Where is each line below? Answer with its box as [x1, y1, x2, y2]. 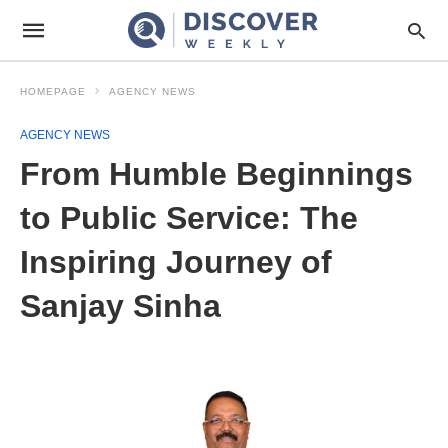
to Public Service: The [20, 200, 358, 236]
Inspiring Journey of [20, 244, 332, 280]
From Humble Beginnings [20, 156, 413, 192]
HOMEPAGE [20, 86, 86, 97]
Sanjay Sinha [20, 288, 221, 324]
